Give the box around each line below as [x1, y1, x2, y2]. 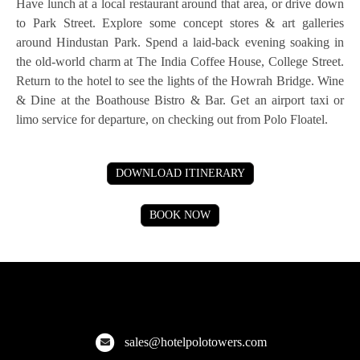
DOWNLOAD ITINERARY [115, 166, 245, 179]
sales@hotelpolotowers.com [125, 335, 267, 350]
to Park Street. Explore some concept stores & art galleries [16, 15, 344, 30]
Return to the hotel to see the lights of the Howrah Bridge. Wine [16, 73, 344, 88]
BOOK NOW [149, 208, 211, 221]
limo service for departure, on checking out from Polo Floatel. [16, 112, 328, 126]
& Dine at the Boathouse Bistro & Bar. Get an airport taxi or [16, 92, 344, 107]
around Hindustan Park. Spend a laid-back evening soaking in [16, 35, 344, 49]
